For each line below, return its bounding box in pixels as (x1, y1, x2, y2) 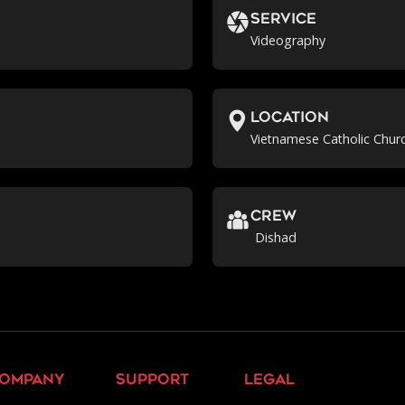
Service (250, 13, 317, 28)
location (250, 111, 330, 127)
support (115, 373, 189, 389)
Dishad (254, 229, 297, 247)
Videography (250, 32, 326, 50)
